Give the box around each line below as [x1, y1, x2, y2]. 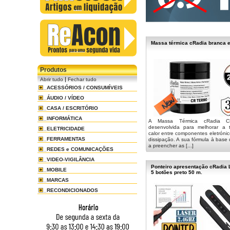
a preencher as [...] [148, 143, 194, 148]
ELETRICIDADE [47, 126, 85, 131]
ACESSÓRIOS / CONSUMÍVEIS [47, 85, 123, 90]
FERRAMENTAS [47, 136, 85, 142]
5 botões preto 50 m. [151, 169, 202, 175]
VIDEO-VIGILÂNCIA [47, 157, 94, 162]
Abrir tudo [40, 76, 63, 82]
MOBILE [47, 167, 67, 172]
